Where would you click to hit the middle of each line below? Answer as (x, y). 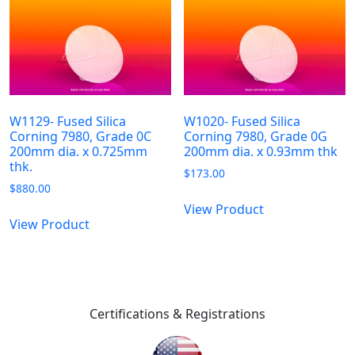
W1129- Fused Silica (68, 122)
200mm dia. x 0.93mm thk (261, 152)
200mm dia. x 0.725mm (78, 152)
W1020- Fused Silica (242, 122)
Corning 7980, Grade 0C (80, 137)
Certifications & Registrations (177, 313)
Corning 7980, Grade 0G (256, 137)
